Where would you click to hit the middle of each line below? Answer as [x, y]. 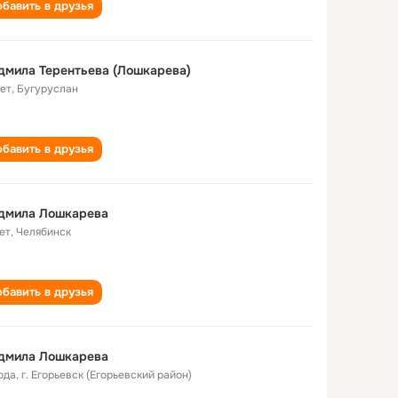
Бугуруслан [48, 89]
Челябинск [44, 232]
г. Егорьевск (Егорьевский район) [107, 375]
